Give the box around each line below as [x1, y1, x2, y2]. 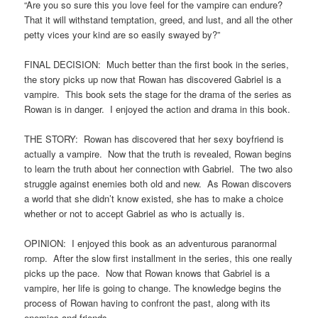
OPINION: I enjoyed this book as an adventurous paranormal [24, 236, 278, 251]
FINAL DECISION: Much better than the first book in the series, [24, 57, 290, 72]
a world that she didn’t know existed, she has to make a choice [24, 192, 284, 206]
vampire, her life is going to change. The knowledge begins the [24, 281, 282, 295]
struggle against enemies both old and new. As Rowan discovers [24, 177, 292, 191]
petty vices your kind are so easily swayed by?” [24, 27, 221, 41]
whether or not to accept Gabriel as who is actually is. [24, 207, 246, 221]
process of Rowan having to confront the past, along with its [24, 296, 271, 310]
